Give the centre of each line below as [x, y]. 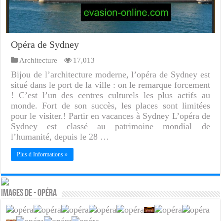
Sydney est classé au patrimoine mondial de [110, 127]
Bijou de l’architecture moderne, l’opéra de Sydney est [110, 75]
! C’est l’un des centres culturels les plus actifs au [110, 95]
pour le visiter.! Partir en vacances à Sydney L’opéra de [110, 116]
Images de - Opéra [29, 194]
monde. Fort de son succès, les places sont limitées [110, 106]
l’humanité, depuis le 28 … [60, 137]
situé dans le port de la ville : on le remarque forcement [110, 85]
